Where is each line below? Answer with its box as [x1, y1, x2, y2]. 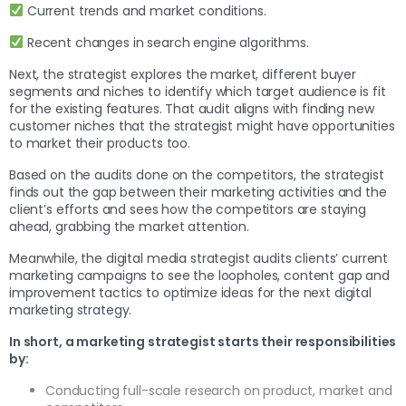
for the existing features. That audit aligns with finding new [9, 99, 374, 118]
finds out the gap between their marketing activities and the [9, 182, 387, 201]
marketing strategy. [9, 300, 136, 319]
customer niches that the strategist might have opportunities [9, 116, 395, 135]
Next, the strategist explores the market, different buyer [9, 64, 357, 83]
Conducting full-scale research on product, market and [45, 381, 392, 400]
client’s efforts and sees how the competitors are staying [9, 199, 367, 218]
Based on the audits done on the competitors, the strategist [9, 165, 384, 184]
